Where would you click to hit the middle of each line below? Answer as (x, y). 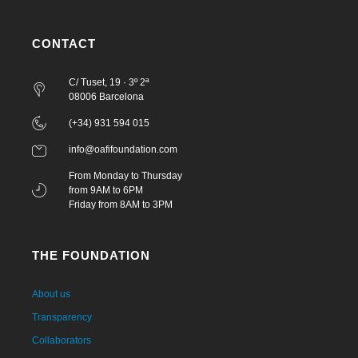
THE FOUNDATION (91, 256)
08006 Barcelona (106, 97)
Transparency (62, 318)
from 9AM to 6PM (105, 191)
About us (51, 294)
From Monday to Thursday (125, 176)
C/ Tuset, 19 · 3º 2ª (108, 83)
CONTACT (64, 44)
